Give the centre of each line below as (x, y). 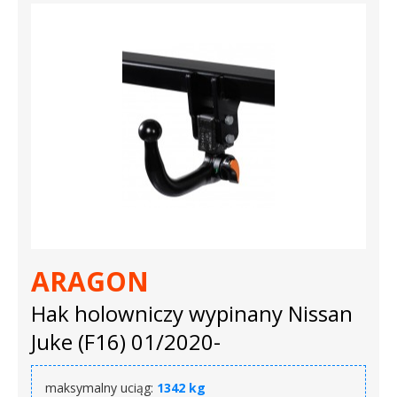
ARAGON (90, 281)
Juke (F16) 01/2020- (126, 341)
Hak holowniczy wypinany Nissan (192, 313)
